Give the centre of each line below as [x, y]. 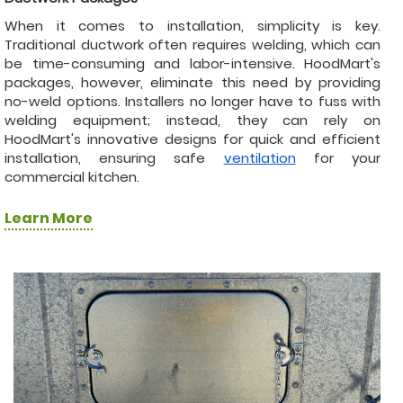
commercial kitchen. [72, 176]
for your [338, 157]
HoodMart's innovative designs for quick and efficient [193, 139]
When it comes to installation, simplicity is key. [193, 25]
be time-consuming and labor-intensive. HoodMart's [193, 63]
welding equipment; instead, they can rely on [193, 120]
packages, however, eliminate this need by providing [193, 82]
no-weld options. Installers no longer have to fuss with [193, 101]
